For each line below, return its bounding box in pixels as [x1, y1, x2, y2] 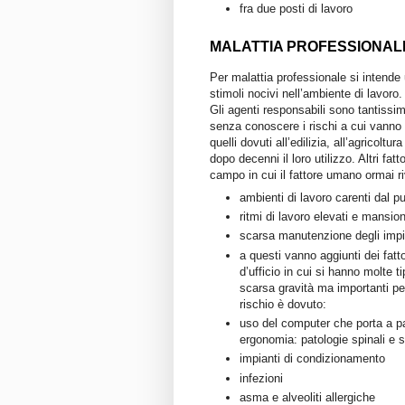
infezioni [240, 371, 283, 385]
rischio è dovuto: [240, 297, 326, 311]
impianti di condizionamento [240, 352, 385, 366]
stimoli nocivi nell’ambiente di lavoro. [210, 87, 402, 101]
